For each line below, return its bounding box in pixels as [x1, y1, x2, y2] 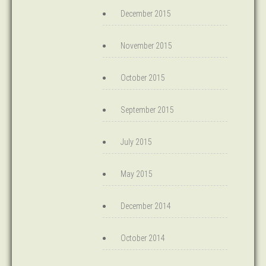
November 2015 [121, 41, 172, 50]
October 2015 [121, 73, 165, 83]
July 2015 [121, 137, 152, 147]
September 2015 [121, 105, 174, 115]
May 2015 [121, 169, 153, 179]
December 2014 [121, 201, 171, 211]
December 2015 [121, 9, 171, 18]
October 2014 [121, 233, 165, 243]
